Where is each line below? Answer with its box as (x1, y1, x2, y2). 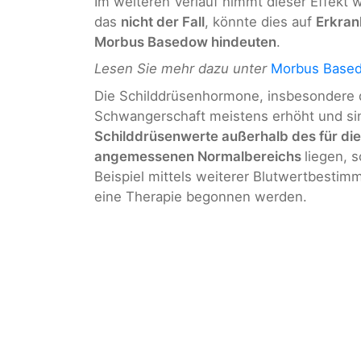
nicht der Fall (121, 14, 205, 31)
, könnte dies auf (205, 14, 316, 31)
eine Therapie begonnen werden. (94, 188, 307, 205)
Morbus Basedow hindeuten (94, 34, 276, 51)
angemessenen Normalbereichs (94, 147, 305, 164)
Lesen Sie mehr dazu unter (94, 60, 267, 77)
